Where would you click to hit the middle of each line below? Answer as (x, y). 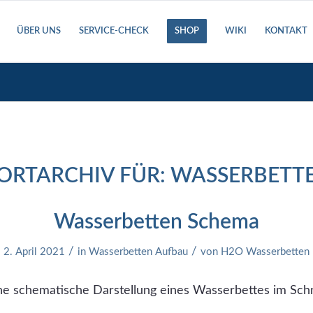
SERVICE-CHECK (114, 31)
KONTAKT (286, 31)
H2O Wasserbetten (265, 252)
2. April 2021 (34, 252)
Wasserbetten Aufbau (138, 252)
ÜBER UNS (38, 31)
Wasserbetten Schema (156, 222)
